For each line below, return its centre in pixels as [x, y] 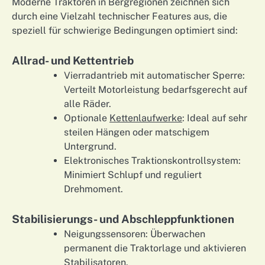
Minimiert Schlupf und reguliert [133, 174]
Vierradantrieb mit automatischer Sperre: [154, 75]
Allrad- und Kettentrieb [73, 60]
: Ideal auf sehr [215, 118]
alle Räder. [88, 104]
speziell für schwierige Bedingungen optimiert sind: [125, 30]
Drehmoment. [93, 189]
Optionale [87, 118]
